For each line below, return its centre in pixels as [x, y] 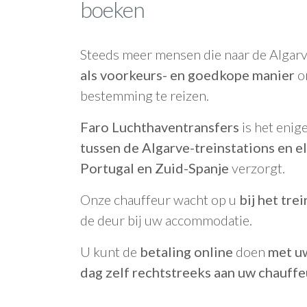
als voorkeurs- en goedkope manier [187, 75]
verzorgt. [257, 168]
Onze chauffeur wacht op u [160, 199]
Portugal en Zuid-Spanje [155, 168]
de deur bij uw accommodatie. [166, 220]
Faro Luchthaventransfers [160, 127]
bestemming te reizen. [145, 95]
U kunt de [110, 251]
